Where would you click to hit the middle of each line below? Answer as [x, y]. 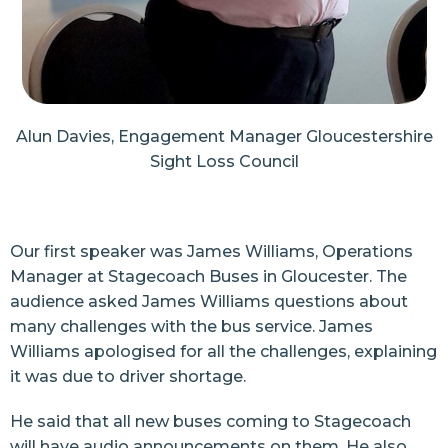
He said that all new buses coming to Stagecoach [210, 422]
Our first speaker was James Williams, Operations [211, 252]
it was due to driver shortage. [128, 377]
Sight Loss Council [224, 162]
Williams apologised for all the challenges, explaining [223, 352]
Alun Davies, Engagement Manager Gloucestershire [224, 137]
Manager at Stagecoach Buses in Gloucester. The [208, 277]
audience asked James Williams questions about [209, 302]
